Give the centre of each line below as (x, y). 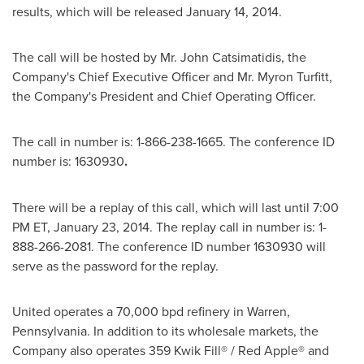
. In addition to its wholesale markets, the (203, 331)
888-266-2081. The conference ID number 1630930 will (169, 246)
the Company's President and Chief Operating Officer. (164, 96)
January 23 (85, 227)
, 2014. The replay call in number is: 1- (221, 227)
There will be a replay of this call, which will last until (162, 207)
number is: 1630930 (68, 161)
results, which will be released (99, 11)
